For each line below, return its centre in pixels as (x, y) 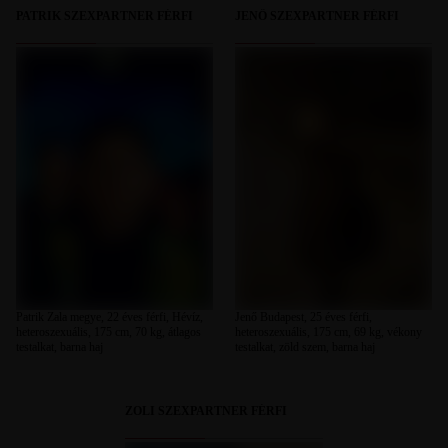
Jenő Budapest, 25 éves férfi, (303, 316)
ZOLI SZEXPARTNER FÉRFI (206, 410)
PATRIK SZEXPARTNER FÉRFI (104, 15)
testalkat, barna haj (59, 346)
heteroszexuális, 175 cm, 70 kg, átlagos (108, 331)
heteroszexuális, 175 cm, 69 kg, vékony (328, 331)
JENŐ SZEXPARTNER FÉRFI (316, 15)
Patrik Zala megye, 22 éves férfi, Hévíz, (109, 316)
